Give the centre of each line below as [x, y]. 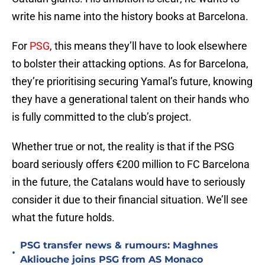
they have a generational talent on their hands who [130, 99]
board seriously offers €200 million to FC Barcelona [131, 164]
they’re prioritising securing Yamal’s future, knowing [132, 82]
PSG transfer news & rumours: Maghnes [119, 245]
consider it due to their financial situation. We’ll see [130, 200]
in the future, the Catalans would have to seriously [129, 182]
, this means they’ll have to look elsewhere [148, 46]
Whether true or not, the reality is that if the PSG [123, 147]
